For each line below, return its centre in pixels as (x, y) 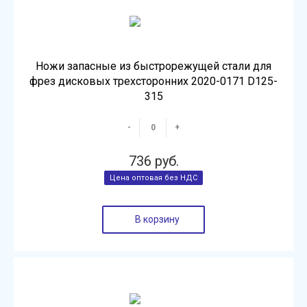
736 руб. (153, 161)
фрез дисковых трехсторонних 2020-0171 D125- (153, 81)
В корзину (157, 219)
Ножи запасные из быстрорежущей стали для (153, 66)
